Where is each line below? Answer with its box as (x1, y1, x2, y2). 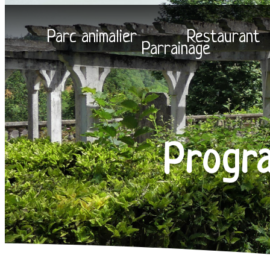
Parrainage (142, 40, 211, 60)
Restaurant (187, 28, 260, 48)
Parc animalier (47, 28, 137, 48)
